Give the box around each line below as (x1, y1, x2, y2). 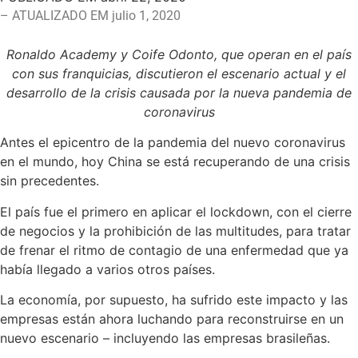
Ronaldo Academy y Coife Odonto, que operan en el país (6, 46, 352, 62)
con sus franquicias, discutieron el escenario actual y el (12, 66, 346, 82)
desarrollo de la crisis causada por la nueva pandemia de (6, 85, 352, 101)
